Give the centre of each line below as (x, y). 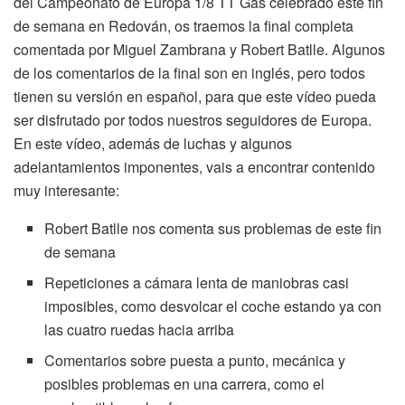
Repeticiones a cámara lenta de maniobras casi (197, 282)
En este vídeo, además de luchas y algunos (153, 143)
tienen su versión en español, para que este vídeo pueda (195, 96)
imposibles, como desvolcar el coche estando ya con (213, 306)
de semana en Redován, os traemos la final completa (184, 25)
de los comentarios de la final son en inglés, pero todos (189, 72)
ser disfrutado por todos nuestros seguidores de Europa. (193, 119)
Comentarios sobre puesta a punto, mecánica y (195, 360)
